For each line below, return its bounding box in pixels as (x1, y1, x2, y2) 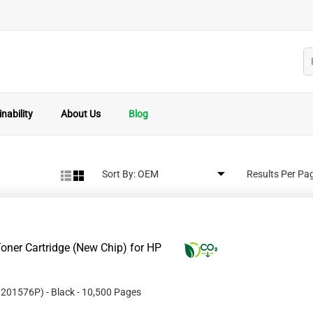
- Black (46, 286, 75, 298)
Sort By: (102, 168, 136, 180)
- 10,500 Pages (77, 286, 141, 298)
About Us (61, 108, 101, 119)
